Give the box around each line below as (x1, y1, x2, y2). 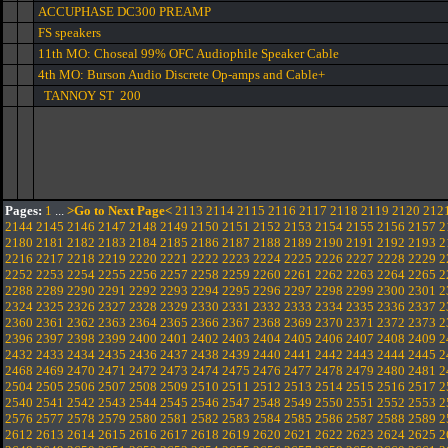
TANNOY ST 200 (38, 88, 141, 103)
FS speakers (38, 25, 101, 40)
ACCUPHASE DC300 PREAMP (38, 4, 211, 19)
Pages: (5, 203, 42, 218)
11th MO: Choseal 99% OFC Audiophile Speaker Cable (38, 46, 339, 61)
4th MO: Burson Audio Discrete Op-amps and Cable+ (38, 67, 325, 82)
